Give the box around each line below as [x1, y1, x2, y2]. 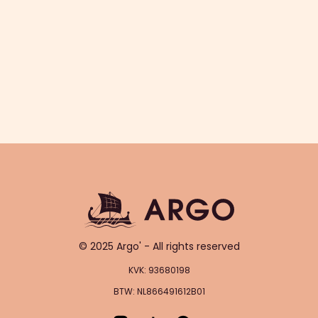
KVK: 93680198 [128, 264, 190, 277]
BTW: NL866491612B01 [113, 285, 205, 298]
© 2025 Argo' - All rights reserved [78, 239, 240, 254]
